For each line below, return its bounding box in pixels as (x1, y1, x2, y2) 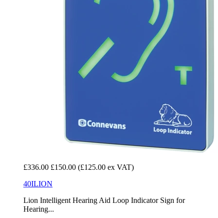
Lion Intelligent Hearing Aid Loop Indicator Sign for (23, 196, 185, 205)
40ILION (23, 180, 53, 188)
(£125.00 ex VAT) (78, 163, 134, 172)
